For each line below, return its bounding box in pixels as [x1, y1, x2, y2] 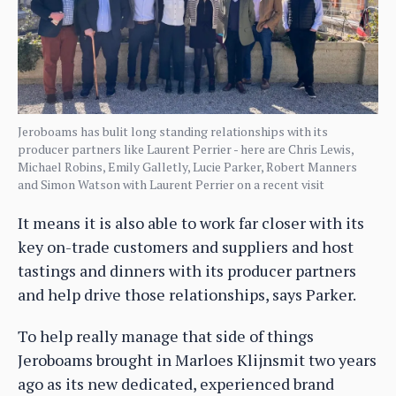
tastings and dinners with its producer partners [18, 260, 356, 282]
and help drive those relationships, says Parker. [18, 284, 356, 306]
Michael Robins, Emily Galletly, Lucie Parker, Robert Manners [18, 158, 357, 176]
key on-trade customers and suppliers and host [18, 236, 354, 258]
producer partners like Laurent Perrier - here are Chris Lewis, [18, 141, 354, 158]
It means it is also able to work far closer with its [18, 212, 364, 234]
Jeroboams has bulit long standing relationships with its [18, 123, 328, 141]
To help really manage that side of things [18, 325, 314, 347]
